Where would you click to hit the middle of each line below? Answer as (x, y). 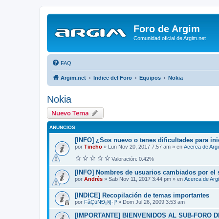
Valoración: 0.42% (132, 159)
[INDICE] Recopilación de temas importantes (142, 195)
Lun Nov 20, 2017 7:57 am (139, 146)
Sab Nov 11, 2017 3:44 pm (140, 179)
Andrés (93, 179)
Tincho (93, 146)
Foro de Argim (167, 29)
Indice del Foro (113, 77)
